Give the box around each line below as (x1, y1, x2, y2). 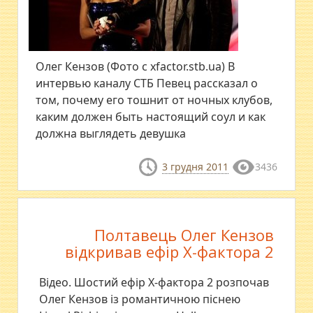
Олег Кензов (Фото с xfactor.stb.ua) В (36, 59, 235, 75)
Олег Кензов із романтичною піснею (39, 291, 241, 307)
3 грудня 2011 (161, 160, 228, 174)
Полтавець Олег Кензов (94, 224, 274, 245)
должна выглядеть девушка (36, 126, 187, 142)
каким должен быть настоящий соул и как (36, 109, 266, 125)
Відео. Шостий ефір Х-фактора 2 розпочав (39, 274, 270, 290)
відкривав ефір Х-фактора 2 (64, 240, 274, 262)
